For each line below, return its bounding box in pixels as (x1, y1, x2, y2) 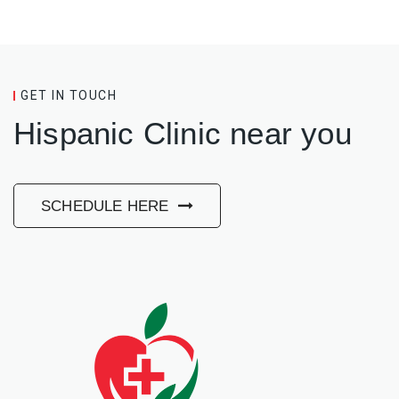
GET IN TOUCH (20, 88, 117, 103)
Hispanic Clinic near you (13, 116, 352, 151)
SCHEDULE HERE (41, 198, 174, 216)
